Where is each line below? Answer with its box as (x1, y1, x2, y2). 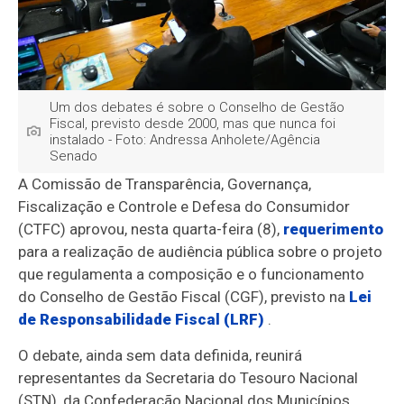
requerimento (283, 220, 384, 239)
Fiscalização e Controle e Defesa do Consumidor (18, 197, 351, 216)
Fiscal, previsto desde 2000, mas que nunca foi (50, 115, 336, 133)
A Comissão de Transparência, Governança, (18, 175, 312, 194)
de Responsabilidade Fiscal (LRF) (18, 310, 265, 329)
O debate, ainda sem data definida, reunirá (18, 346, 303, 365)
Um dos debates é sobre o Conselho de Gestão (50, 99, 345, 116)
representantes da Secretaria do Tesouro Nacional (18, 369, 359, 388)
